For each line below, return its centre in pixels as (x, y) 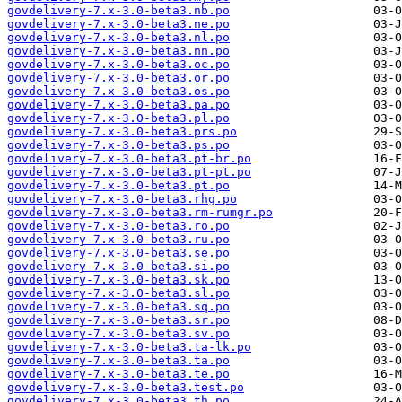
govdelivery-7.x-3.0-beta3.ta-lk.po (129, 347)
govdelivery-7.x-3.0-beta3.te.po (118, 374)
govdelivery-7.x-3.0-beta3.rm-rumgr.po (140, 213)
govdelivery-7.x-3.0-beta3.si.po (118, 267)
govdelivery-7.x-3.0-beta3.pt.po (118, 186)
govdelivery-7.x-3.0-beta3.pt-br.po (129, 159)
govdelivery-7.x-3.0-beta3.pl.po (118, 118)
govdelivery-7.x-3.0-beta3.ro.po (118, 226)
